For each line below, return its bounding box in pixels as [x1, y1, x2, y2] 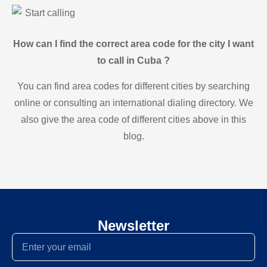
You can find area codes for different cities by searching [17, 80, 250, 91]
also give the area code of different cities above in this [21, 114, 246, 125]
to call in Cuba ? [97, 55, 170, 66]
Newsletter [98, 218, 169, 234]
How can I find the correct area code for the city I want [13, 39, 254, 49]
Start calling [25, 7, 75, 18]
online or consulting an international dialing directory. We [14, 97, 253, 108]
